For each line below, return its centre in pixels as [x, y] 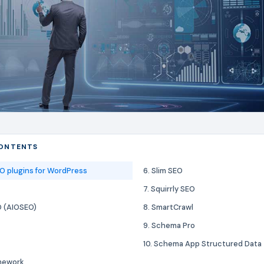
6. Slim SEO [163, 170]
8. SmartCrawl [168, 207]
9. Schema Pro [169, 225]
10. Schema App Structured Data [202, 243]
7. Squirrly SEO [169, 189]
